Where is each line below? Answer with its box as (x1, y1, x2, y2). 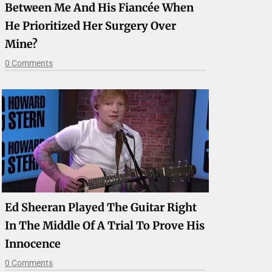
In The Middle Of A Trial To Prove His (5, 219, 205, 233)
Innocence (5, 237, 61, 251)
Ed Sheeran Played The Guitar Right (5, 200, 197, 215)
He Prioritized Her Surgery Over (5, 19, 177, 33)
